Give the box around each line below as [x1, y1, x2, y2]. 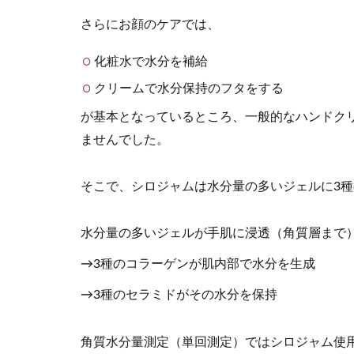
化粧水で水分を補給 [94, 55, 208, 68]
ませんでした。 [81, 133, 169, 146]
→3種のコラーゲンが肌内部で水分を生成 [81, 258, 315, 271]
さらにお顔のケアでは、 [81, 17, 220, 31]
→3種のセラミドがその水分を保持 [81, 288, 277, 302]
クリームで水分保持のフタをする [94, 81, 284, 95]
